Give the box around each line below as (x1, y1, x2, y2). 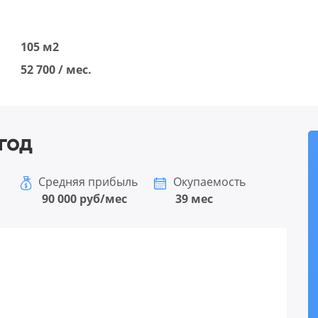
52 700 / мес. (21, 62, 92, 78)
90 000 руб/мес (42, 191, 127, 207)
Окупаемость (170, 174, 246, 190)
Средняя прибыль (35, 174, 138, 190)
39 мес (175, 191, 213, 207)
